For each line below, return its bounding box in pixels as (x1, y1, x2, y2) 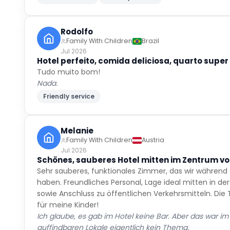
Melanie (61, 111, 94, 122)
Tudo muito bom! (37, 53, 101, 63)
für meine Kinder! (37, 186, 99, 196)
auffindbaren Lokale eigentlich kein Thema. (37, 208, 189, 219)
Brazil (142, 23, 160, 31)
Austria (142, 122, 165, 130)
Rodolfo (61, 12, 93, 23)
